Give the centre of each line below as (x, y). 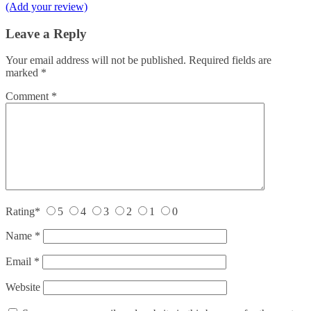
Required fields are (230, 60)
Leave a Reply (46, 33)
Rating (20, 212)
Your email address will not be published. (96, 60)
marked (23, 73)
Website (23, 287)
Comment (28, 96)
